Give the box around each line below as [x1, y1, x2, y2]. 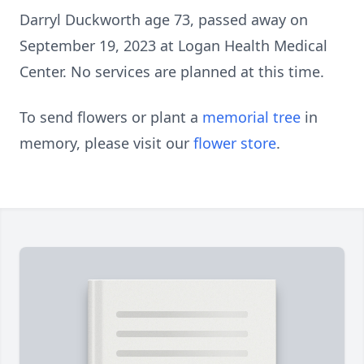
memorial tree [202, 107, 301, 127]
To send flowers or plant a [19, 107, 202, 127]
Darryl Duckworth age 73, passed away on [19, 10, 308, 29]
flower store [193, 133, 276, 153]
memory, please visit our [19, 133, 193, 153]
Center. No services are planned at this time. [19, 62, 324, 81]
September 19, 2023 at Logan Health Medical [19, 36, 327, 55]
